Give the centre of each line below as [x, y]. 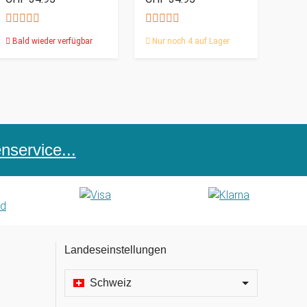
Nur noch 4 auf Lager [190, 41]
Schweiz [111, 283]
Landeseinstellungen [115, 250]
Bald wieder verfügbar [51, 41]
